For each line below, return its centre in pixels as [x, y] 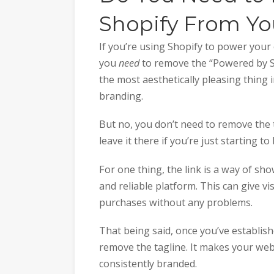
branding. [121, 96]
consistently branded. [148, 264]
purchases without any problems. [176, 202]
